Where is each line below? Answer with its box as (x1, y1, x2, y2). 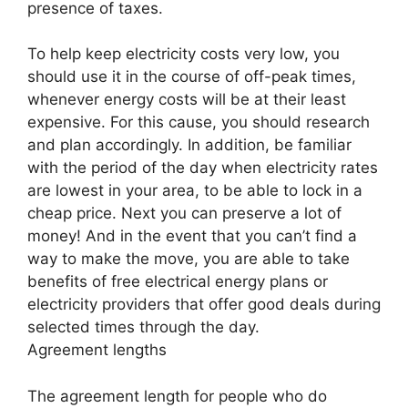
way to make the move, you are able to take (27, 250, 350, 269)
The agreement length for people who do (27, 386, 327, 405)
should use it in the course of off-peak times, (27, 67, 356, 87)
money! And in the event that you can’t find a (27, 227, 357, 246)
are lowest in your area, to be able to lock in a (27, 181, 362, 200)
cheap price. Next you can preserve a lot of (27, 204, 342, 223)
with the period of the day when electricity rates (27, 158, 378, 178)
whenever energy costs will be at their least (27, 90, 346, 109)
